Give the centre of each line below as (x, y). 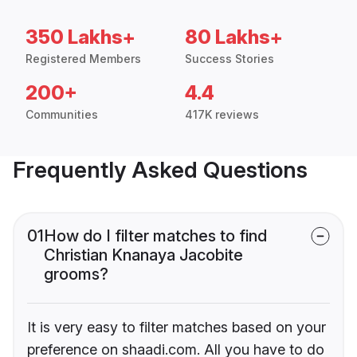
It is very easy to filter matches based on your (177, 328)
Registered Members (83, 59)
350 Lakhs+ (80, 37)
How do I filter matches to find (155, 236)
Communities (62, 115)
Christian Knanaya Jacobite (143, 255)
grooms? (76, 275)
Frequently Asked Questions (160, 170)
